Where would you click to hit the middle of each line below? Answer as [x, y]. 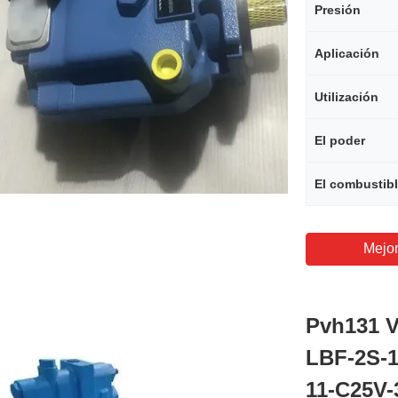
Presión [338, 10]
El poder [340, 140]
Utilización [346, 97]
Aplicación [347, 53]
